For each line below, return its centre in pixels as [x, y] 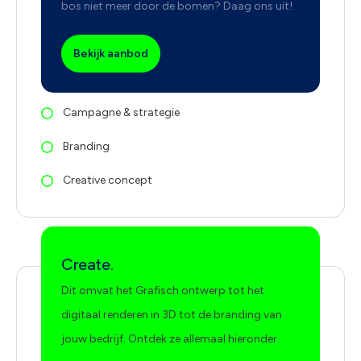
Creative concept [107, 180]
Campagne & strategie [121, 112]
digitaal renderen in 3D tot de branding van [172, 315]
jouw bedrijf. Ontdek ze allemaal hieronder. [170, 339]
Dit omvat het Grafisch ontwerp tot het [163, 290]
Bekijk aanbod [111, 54]
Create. [87, 264]
